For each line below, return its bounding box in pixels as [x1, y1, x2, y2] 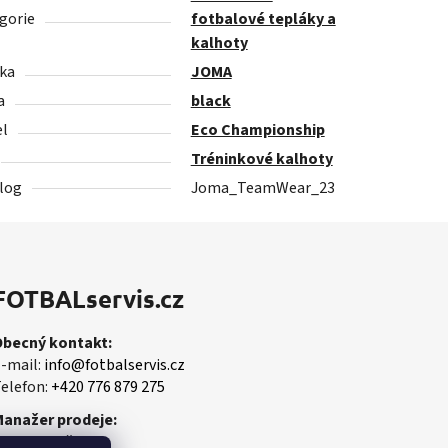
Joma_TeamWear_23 [190, 177, 335, 200]
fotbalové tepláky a [190, 8, 336, 31]
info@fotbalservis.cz [44, 354, 186, 376]
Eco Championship [190, 119, 325, 142]
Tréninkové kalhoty [190, 148, 333, 171]
